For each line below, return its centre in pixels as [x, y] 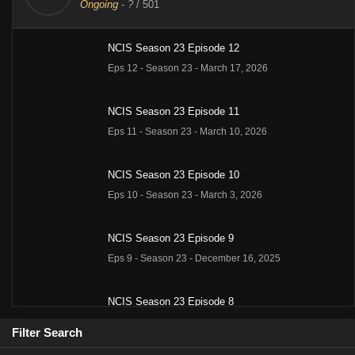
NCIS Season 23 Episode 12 [174, 48]
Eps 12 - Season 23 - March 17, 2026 [188, 69]
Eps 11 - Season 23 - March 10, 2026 [187, 132]
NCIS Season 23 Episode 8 [171, 302]
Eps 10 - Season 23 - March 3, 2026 [185, 195]
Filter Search [47, 333]
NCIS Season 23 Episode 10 [174, 175]
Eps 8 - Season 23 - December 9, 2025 [191, 322]
